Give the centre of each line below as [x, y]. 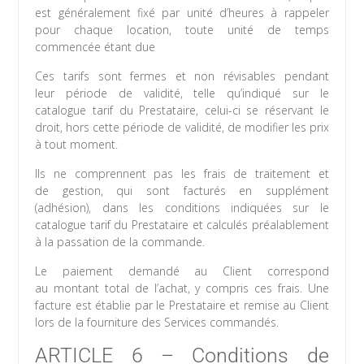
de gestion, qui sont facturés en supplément [182, 191]
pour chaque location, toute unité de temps [182, 30]
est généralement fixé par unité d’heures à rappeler [182, 13]
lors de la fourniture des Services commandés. [157, 323]
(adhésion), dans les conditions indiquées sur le [182, 208]
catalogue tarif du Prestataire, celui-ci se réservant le [182, 110]
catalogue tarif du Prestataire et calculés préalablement [182, 225]
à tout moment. [77, 145]
